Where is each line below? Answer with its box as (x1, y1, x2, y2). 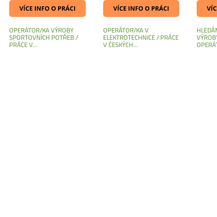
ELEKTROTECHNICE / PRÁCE (103, 31, 179, 43)
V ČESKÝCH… (103, 38, 138, 50)
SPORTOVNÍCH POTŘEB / (9, 31, 78, 43)
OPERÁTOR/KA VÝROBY (9, 24, 74, 36)
